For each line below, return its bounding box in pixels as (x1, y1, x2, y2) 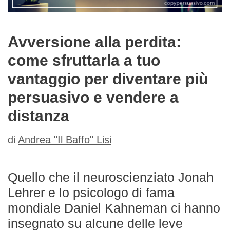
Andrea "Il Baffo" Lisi (18, 134, 111, 145)
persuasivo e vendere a (8, 89, 179, 106)
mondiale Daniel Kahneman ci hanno (8, 201, 220, 215)
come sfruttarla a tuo (8, 52, 160, 69)
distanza (8, 107, 69, 124)
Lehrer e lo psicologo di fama (8, 185, 175, 200)
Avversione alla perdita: (8, 33, 181, 50)
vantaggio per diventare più (8, 70, 208, 87)
